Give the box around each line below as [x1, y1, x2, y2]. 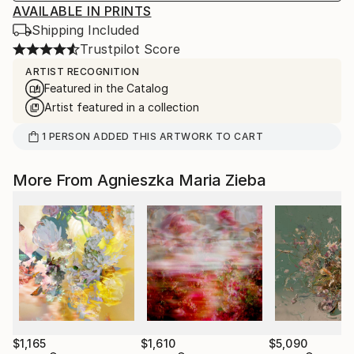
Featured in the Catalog [44, 81, 168, 95]
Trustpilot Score [80, 41, 180, 57]
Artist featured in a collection [44, 100, 199, 114]
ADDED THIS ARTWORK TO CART [90, 130, 264, 142]
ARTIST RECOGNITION [25, 66, 139, 77]
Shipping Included [32, 22, 139, 38]
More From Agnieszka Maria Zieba [13, 171, 266, 190]
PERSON [48, 130, 91, 142]
